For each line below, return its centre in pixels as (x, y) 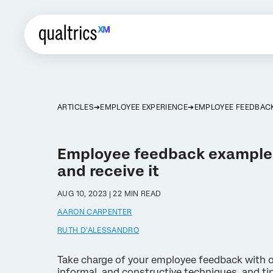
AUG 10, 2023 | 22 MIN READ (109, 194)
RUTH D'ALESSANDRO (98, 230)
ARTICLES (76, 107)
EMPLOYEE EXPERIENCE (144, 107)
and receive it (108, 171)
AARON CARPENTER (95, 212)
